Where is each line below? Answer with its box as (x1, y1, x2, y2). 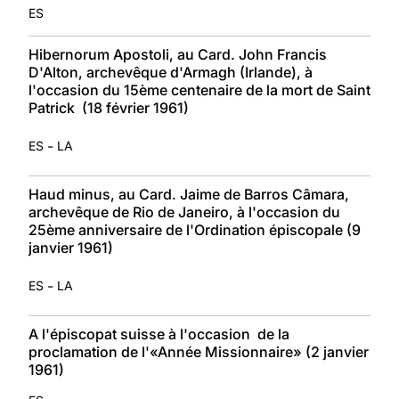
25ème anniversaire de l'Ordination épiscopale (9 (28, 220, 361, 239)
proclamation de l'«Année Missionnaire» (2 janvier (28, 342, 369, 361)
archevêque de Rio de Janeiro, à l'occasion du (28, 202, 340, 221)
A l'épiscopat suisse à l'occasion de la (28, 324, 289, 343)
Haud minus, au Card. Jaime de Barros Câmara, (28, 184, 349, 203)
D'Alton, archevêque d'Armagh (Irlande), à (28, 62, 313, 81)
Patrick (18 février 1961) (28, 98, 189, 117)
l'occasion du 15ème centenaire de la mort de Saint (28, 80, 370, 99)
